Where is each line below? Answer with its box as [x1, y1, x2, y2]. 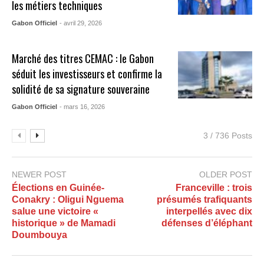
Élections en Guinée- [12, 182, 104, 193]
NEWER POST [12, 169, 67, 179]
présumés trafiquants [157, 194, 252, 204]
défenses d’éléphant [161, 217, 252, 228]
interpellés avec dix [166, 206, 252, 216]
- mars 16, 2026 [60, 103, 105, 110]
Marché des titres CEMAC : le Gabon [12, 50, 154, 66]
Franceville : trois [176, 182, 252, 193]
